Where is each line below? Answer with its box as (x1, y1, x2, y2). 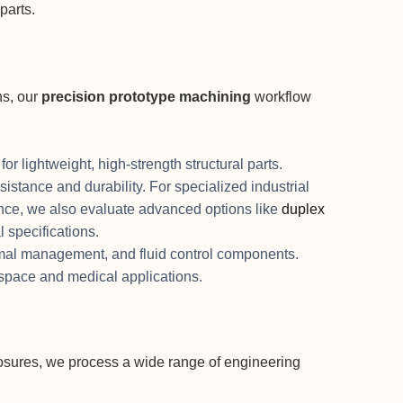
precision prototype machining (41, 89, 251, 105)
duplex (282, 201, 325, 217)
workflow (251, 89, 311, 105)
